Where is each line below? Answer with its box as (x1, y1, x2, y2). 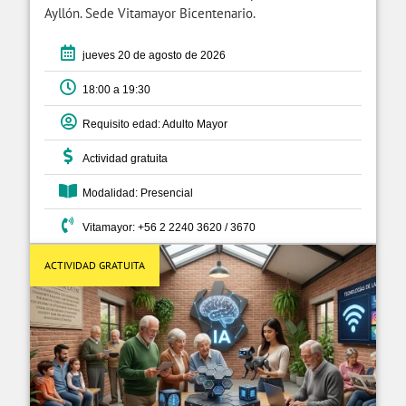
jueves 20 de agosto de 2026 (77, 48, 226, 62)
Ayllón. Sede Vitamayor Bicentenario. (44, 4, 256, 22)
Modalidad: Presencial (77, 186, 193, 199)
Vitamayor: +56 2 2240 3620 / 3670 (77, 220, 256, 234)
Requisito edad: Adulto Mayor (77, 117, 227, 130)
